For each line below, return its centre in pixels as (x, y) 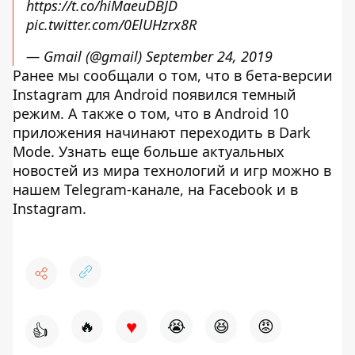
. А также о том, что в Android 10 (174, 113)
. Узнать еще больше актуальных (168, 151)
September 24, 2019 (209, 56)
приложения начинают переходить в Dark (162, 132)
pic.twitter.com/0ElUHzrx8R (111, 25)
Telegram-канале (120, 189)
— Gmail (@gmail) (86, 56)
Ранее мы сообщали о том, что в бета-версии (173, 75)
